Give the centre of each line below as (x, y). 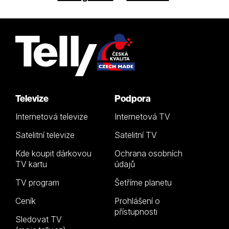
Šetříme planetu (143, 182)
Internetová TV (142, 116)
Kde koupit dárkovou (53, 153)
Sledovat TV (39, 219)
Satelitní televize (45, 135)
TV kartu (31, 164)
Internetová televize (52, 116)
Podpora (133, 98)
